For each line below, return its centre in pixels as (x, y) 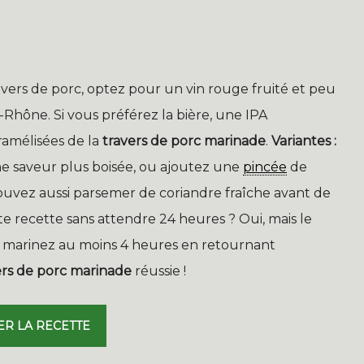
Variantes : (304, 141)
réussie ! (159, 271)
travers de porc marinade (184, 141)
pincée (265, 167)
